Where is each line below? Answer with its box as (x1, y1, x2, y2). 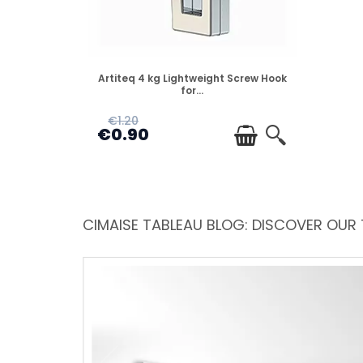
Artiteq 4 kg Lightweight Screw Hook (97, 71, 287, 85)
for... (181, 83, 203, 97)
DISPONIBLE (156, 63, 228, 79)
